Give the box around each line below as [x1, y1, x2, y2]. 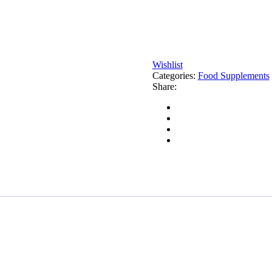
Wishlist [152, 59, 183, 70]
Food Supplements [197, 70, 270, 81]
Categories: [152, 70, 198, 81]
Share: [152, 81, 177, 92]
